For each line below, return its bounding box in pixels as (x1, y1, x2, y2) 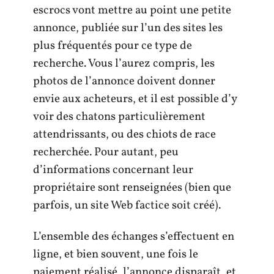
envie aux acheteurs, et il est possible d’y (33, 91, 237, 107)
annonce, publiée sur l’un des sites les (33, 20, 223, 36)
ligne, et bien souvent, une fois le (33, 246, 198, 262)
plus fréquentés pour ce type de (33, 37, 192, 54)
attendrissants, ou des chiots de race (33, 126, 216, 143)
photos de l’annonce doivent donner (33, 73, 215, 89)
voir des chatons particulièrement (33, 108, 206, 125)
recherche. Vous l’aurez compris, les (33, 55, 215, 72)
